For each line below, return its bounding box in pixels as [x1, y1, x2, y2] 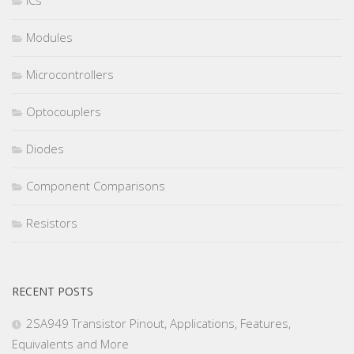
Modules [26, 29, 73, 46]
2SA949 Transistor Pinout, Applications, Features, [26, 315, 291, 332]
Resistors [26, 215, 77, 232]
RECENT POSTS [12, 284, 93, 299]
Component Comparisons [26, 178, 165, 194]
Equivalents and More [12, 336, 129, 352]
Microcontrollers [26, 66, 114, 83]
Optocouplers [26, 104, 101, 120]
